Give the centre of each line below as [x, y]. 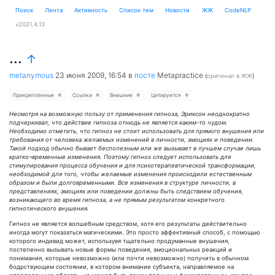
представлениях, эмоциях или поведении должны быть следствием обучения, [126, 192]
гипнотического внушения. [49, 209]
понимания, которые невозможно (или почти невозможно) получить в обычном [129, 258]
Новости [178, 10]
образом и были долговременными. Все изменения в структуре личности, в [122, 183]
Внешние [122, 95]
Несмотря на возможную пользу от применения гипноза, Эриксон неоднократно [130, 114]
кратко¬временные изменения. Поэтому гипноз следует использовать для [120, 157]
